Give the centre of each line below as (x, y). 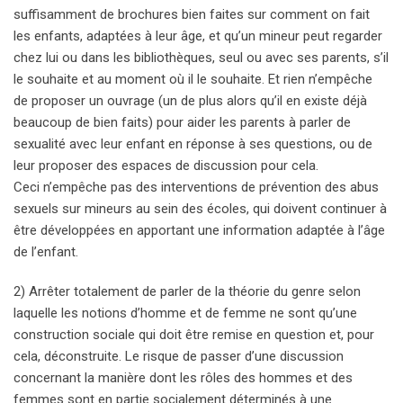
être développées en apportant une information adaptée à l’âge (199, 231)
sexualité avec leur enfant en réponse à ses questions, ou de (193, 144)
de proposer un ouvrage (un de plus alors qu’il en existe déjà (190, 101)
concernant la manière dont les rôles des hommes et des (183, 378)
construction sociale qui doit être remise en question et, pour (194, 335)
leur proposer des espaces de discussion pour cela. (166, 166)
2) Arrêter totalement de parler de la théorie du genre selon (187, 292)
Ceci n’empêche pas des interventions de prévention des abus (196, 188)
